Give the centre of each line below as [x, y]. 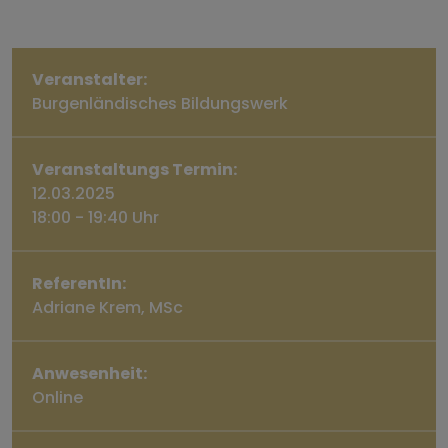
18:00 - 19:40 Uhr [95, 217]
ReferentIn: [79, 283]
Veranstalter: [89, 79]
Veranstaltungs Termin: [134, 169]
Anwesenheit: [89, 373]
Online [57, 397]
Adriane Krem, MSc [107, 307]
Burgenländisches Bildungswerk [160, 103]
